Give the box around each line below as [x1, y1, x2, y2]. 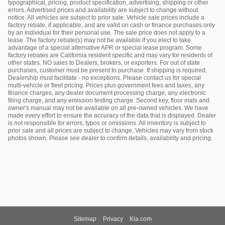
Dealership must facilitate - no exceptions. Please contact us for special [8, 74, 201, 82]
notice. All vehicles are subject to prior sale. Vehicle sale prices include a [8, 14, 204, 22]
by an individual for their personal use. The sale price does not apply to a [8, 29, 205, 37]
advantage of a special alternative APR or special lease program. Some [8, 44, 202, 52]
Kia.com [129, 215, 152, 223]
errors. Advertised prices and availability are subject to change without [8, 7, 198, 14]
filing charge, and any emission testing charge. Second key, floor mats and [8, 97, 209, 104]
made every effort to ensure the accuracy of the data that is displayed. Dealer [8, 112, 216, 120]
